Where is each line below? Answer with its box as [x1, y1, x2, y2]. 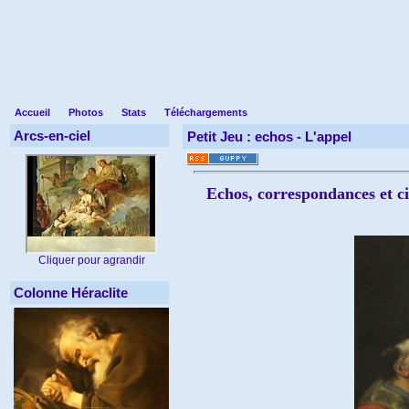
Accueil [15, 107, 50, 118]
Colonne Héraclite [14, 285, 128, 300]
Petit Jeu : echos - [187, 129, 305, 144]
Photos [68, 107, 103, 118]
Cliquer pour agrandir [37, 254, 145, 267]
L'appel [305, 129, 351, 144]
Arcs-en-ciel [14, 128, 90, 143]
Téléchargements [164, 107, 247, 118]
